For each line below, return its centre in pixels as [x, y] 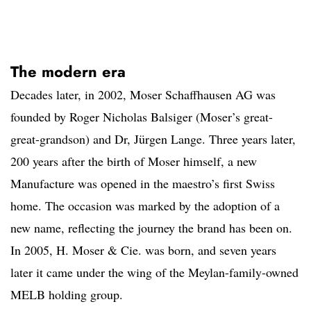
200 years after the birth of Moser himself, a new [134, 161]
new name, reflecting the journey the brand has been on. [151, 228]
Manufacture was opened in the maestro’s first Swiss [143, 184]
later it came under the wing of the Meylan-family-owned [154, 272]
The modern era [68, 72]
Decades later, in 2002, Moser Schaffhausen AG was [143, 95]
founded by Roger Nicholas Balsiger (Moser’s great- [142, 117]
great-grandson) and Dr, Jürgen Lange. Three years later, [153, 139]
